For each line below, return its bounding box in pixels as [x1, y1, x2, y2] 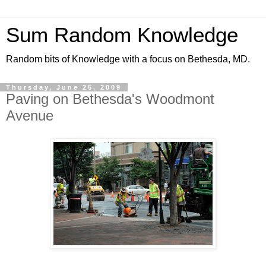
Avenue [6, 107, 53, 123]
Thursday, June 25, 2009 [6, 84, 122, 91]
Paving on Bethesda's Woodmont [6, 91, 214, 107]
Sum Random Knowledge [6, 24, 238, 46]
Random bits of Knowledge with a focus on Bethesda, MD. [6, 54, 250, 64]
